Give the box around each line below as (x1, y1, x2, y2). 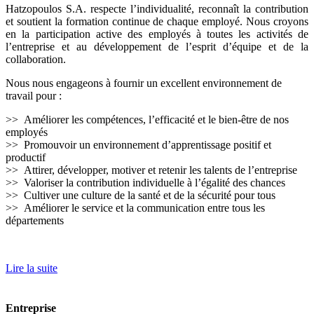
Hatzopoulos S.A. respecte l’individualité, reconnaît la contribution (6, 2, 308, 15)
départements (6, 214, 64, 226)
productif (6, 151, 46, 163)
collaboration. (6, 53, 66, 65)
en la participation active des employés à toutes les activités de (6, 27, 308, 40)
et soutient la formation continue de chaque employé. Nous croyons (6, 15, 308, 27)
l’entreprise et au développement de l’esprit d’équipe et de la (6, 40, 308, 53)
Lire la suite (6, 261, 57, 274)
